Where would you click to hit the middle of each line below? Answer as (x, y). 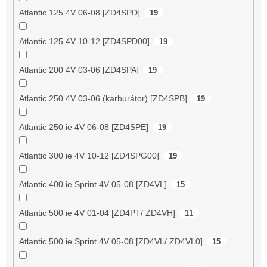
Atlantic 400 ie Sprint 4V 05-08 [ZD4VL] (93, 184)
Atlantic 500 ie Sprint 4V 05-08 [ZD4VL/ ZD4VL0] (111, 241)
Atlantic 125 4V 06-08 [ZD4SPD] (79, 12)
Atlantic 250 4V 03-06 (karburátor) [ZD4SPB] (103, 98)
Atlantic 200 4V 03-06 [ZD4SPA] (79, 69)
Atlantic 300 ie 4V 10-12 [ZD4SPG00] (89, 155)
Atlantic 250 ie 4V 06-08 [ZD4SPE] (83, 127)
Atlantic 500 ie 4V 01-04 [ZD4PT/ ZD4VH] (97, 212)
